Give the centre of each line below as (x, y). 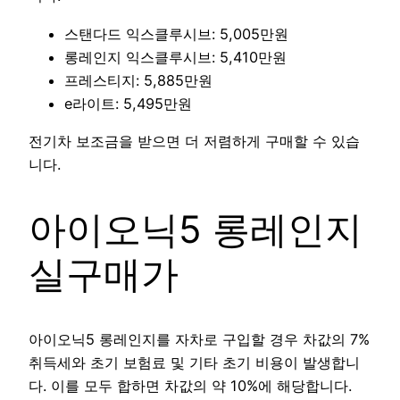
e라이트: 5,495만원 (128, 103)
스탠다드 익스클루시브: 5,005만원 (176, 33)
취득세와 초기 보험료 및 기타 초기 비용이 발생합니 (194, 362)
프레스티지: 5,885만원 (138, 80)
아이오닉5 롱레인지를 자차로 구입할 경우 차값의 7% (199, 339)
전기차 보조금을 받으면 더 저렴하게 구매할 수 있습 (194, 141)
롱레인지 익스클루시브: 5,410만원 (175, 57)
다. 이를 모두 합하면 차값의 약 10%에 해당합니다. (190, 385)
